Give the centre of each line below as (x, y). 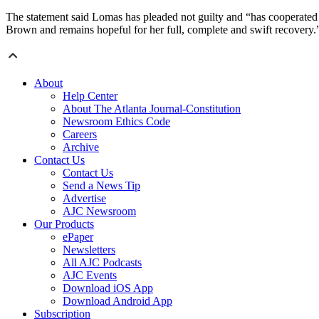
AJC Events (90, 276)
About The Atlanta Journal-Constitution (152, 109)
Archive (81, 147)
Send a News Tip (101, 186)
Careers (80, 135)
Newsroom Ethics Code (116, 122)
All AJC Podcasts (102, 263)
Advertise (84, 199)
